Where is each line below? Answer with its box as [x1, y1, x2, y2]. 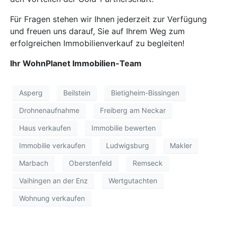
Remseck [133, 159, 163, 168]
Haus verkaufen [19, 124, 71, 133]
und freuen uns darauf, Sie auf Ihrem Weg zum [10, 26, 185, 36]
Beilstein [63, 88, 90, 97]
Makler [170, 141, 192, 150]
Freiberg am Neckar [100, 106, 166, 115]
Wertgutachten [108, 176, 157, 185]
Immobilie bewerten [91, 124, 156, 133]
